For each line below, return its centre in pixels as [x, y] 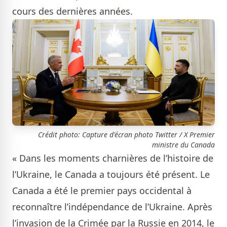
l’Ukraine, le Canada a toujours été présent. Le [111, 175]
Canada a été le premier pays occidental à [102, 191]
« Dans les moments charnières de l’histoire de [113, 158]
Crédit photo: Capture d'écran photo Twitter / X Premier [126, 135]
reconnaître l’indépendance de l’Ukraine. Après [112, 207]
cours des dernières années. [72, 11]
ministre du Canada [183, 145]
